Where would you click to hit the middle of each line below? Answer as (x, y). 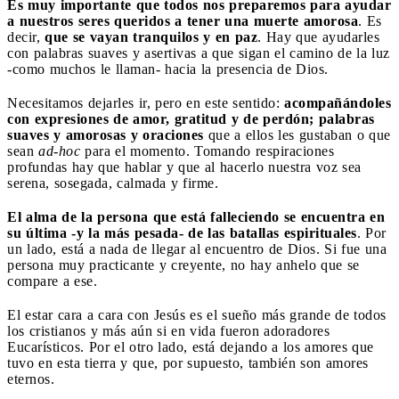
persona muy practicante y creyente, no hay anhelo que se (183, 265)
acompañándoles (338, 102)
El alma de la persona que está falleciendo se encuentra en (196, 216)
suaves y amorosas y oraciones (106, 134)
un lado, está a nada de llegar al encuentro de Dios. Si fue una (197, 248)
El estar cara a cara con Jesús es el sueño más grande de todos (197, 314)
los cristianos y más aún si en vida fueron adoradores (168, 330)
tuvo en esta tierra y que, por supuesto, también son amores (188, 362)
